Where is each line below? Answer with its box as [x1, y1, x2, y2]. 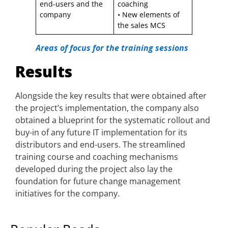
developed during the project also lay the [15, 163, 173, 175]
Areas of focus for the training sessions [36, 42, 188, 54]
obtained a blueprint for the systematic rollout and [15, 115, 210, 126]
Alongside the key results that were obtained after [15, 90, 207, 102]
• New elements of [118, 10, 180, 20]
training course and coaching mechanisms [15, 151, 178, 163]
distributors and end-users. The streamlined [15, 139, 185, 151]
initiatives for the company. [15, 188, 120, 199]
